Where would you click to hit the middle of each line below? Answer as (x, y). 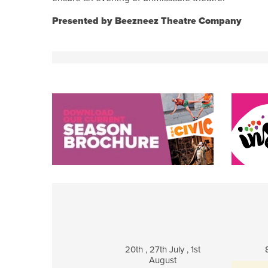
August (163, 261)
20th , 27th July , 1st (163, 250)
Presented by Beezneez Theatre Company (147, 21)
